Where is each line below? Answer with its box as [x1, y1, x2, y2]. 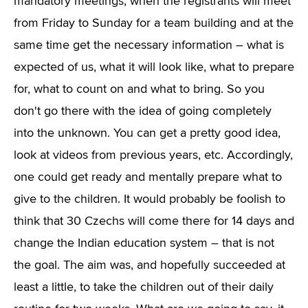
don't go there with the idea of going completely [14, 105, 272, 118]
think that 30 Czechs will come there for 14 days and [14, 215, 294, 228]
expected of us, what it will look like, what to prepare [14, 61, 294, 74]
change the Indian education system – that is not [14, 237, 274, 250]
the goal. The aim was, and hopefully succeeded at [14, 259, 285, 272]
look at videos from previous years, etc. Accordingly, [14, 149, 293, 162]
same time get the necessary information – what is [14, 39, 284, 52]
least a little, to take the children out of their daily [14, 281, 274, 294]
